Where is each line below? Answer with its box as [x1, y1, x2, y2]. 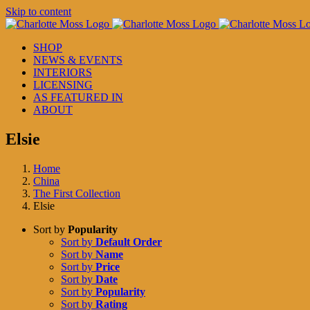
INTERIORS [33, 66, 92, 78]
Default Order [95, 235, 162, 248]
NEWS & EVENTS [33, 54, 122, 66]
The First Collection [33, 187, 120, 199]
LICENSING [33, 79, 93, 91]
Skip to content [6, 6, 71, 17]
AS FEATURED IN [33, 91, 123, 103]
